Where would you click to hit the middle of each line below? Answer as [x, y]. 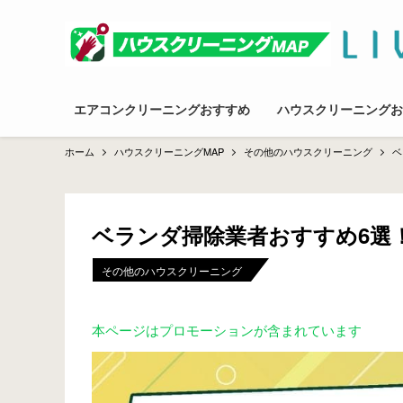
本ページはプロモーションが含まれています [227, 330]
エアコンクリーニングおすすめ [162, 109]
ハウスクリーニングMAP [169, 151]
